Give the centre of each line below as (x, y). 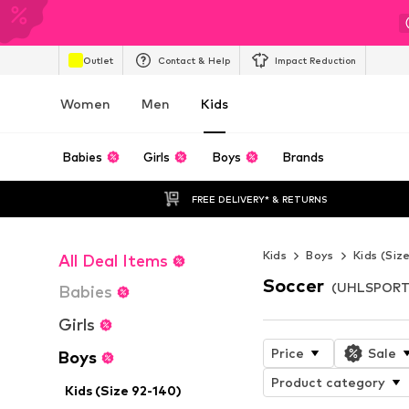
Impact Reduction (315, 60)
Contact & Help (194, 60)
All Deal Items (113, 261)
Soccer (293, 285)
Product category (328, 382)
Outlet (98, 60)
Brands (304, 157)
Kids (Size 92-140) (124, 390)
